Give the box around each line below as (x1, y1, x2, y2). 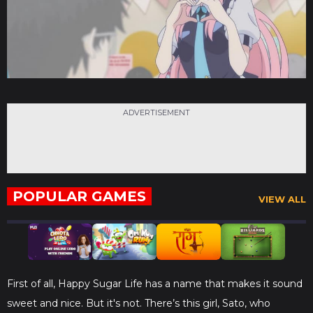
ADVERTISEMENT (123, 107, 190, 117)
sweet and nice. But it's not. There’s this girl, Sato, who (7, 297, 270, 310)
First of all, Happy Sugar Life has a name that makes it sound (7, 277, 303, 291)
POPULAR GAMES (13, 187, 146, 205)
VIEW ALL (259, 194, 306, 205)
